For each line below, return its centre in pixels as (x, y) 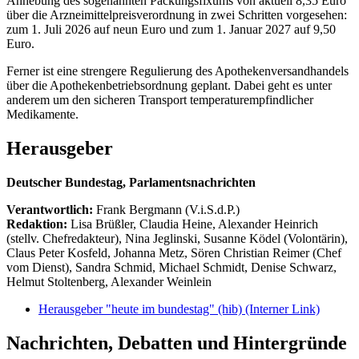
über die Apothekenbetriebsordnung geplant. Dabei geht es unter (169, 85)
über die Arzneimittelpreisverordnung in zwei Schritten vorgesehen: (177, 14)
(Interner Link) (282, 309)
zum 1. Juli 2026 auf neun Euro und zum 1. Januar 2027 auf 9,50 (171, 29)
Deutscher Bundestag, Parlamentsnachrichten (131, 182)
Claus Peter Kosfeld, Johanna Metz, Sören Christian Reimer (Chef (174, 252)
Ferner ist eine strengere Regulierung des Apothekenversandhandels (177, 71)
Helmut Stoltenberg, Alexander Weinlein (109, 281)
